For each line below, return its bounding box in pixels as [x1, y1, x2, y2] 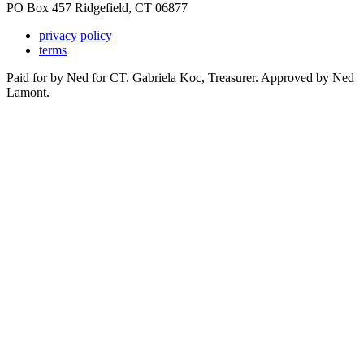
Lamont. [6, 84, 50, 99]
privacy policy [39, 28, 112, 42]
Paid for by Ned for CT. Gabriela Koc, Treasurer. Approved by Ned [6, 70, 354, 84]
